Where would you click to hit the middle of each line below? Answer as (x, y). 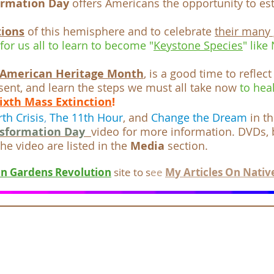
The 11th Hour (86, 117)
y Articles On (208, 172)
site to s (132, 172)
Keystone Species (198, 45)
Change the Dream (201, 117)
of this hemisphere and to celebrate (120, 31)
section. (188, 146)
